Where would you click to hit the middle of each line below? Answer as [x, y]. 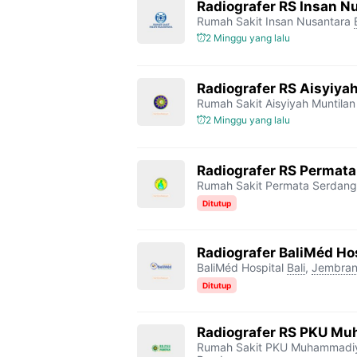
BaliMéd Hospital [240, 267]
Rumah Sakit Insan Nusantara [274, 21]
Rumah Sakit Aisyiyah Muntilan [276, 103]
